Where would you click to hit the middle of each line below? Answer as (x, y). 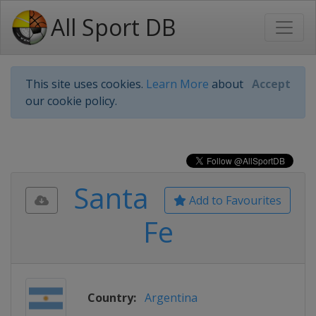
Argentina (171, 298)
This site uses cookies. (86, 84)
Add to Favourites (234, 200)
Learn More (177, 84)
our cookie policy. (71, 101)
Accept (271, 84)
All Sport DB (113, 27)
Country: (112, 298)
